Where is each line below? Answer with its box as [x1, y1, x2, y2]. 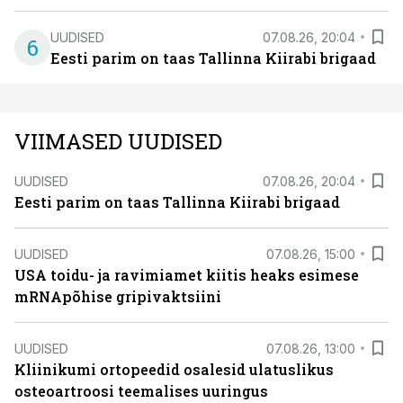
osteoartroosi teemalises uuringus [14, 381, 268, 400]
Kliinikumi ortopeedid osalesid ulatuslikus [14, 360, 334, 379]
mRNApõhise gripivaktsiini [14, 287, 221, 306]
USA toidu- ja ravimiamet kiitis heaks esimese [14, 265, 359, 284]
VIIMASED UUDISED [14, 127, 222, 156]
